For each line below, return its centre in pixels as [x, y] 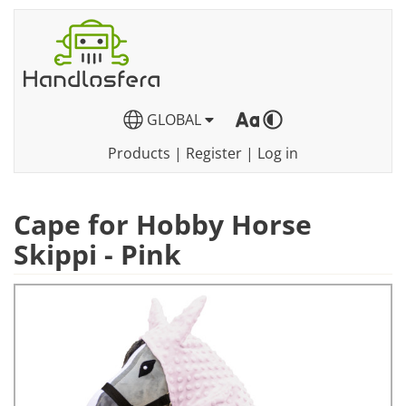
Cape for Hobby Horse [163, 224]
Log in [278, 153]
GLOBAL [174, 120]
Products [139, 153]
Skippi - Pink [97, 254]
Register [214, 153]
